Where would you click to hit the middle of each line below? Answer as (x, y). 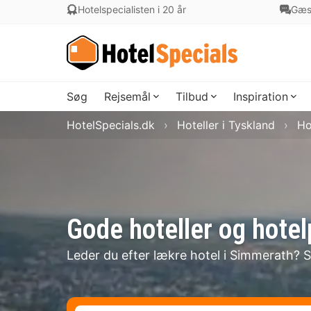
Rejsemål (127, 96)
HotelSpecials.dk (111, 125)
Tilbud (192, 96)
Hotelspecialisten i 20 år (132, 9)
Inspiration (261, 96)
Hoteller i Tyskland (226, 125)
